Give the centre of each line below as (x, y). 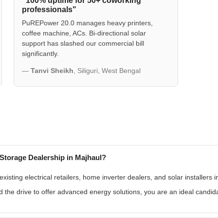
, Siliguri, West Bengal (107, 71)
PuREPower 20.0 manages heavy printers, (87, 23)
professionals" (49, 9)
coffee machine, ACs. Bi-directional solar (84, 33)
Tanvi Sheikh (52, 71)
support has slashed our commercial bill (83, 43)
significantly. (40, 54)
